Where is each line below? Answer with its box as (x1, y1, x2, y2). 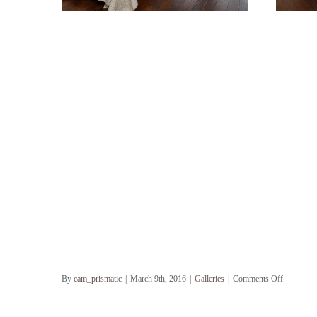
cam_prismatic (74, 273, 122, 284)
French (282, 290, 306, 301)
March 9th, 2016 (130, 273, 186, 284)
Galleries (195, 273, 224, 284)
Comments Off (233, 273, 283, 284)
